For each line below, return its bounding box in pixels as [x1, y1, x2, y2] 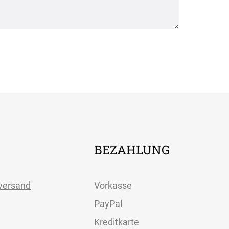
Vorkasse [94, 179, 132, 191]
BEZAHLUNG [94, 141, 170, 158]
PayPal [94, 198, 122, 209]
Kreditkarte [94, 216, 139, 227]
